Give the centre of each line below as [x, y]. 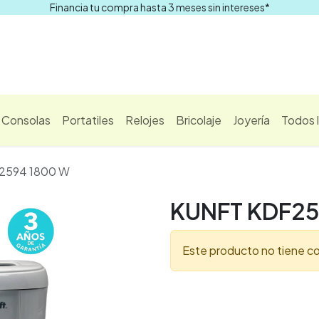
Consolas [26, 120]
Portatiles [88, 120]
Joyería [251, 120]
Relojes [145, 120]
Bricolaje [199, 120]
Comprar [281, 54]
